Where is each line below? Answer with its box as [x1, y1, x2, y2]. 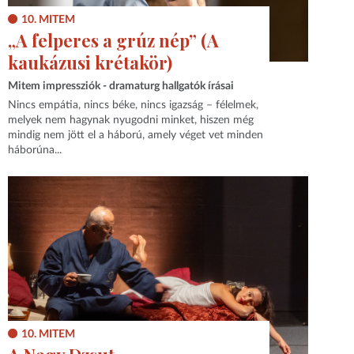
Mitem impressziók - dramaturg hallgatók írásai [8, 80, 235, 92]
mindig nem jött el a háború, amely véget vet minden [8, 130, 264, 141]
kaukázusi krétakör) [8, 51, 173, 75]
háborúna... [8, 145, 62, 156]
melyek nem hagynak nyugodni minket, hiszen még [8, 115, 254, 126]
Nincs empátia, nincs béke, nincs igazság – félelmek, [8, 100, 259, 111]
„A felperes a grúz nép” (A [8, 28, 220, 53]
